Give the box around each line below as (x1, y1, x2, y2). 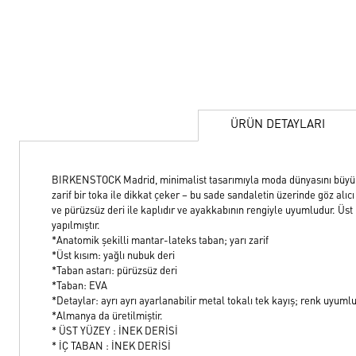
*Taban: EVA (52, 281, 107, 292)
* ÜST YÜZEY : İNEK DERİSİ (52, 327, 178, 337)
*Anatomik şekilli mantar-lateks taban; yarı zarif (52, 236, 269, 246)
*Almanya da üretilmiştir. (52, 311, 163, 322)
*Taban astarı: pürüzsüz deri (52, 266, 177, 277)
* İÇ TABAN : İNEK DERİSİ (52, 342, 171, 352)
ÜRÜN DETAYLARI (230, 119, 325, 131)
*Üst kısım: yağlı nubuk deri (52, 251, 175, 261)
